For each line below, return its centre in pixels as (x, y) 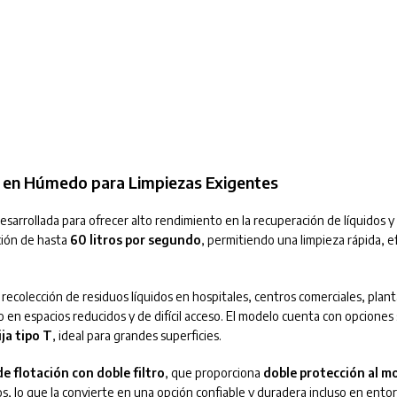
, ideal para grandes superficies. (136, 335)
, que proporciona (214, 372)
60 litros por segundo (135, 239)
